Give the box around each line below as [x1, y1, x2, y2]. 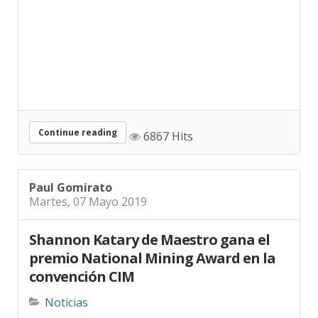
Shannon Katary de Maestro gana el [29, 220, 270, 240]
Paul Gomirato [29, 170, 112, 186]
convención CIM [29, 257, 134, 277]
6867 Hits [141, 118, 193, 134]
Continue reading [38, 116, 117, 129]
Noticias [45, 284, 88, 300]
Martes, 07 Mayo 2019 [29, 184, 147, 200]
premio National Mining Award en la [29, 238, 275, 258]
